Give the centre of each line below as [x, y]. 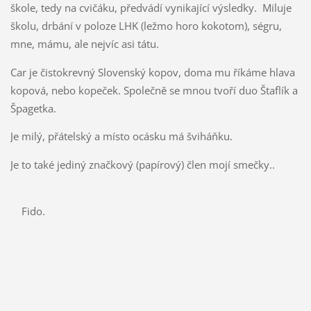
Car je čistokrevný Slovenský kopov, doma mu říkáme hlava [152, 72]
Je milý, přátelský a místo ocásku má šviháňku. [121, 136]
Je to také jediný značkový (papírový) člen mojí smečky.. [142, 165]
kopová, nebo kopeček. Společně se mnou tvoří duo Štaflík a [154, 90]
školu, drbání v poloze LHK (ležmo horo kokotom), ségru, [146, 25]
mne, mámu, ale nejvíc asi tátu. [86, 43]
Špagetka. [33, 108]
